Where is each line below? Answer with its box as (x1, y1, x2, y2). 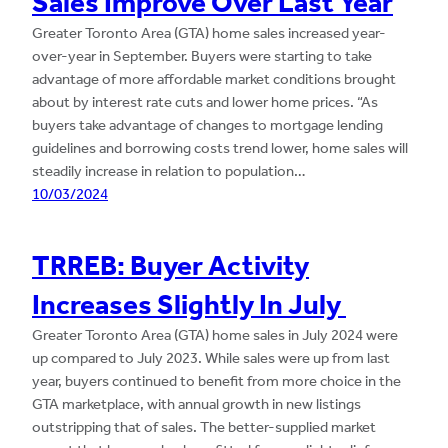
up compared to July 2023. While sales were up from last (32, 349, 390, 368)
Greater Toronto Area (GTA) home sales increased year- (32, 24, 386, 43)
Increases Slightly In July (32, 288, 346, 322)
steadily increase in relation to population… (32, 162, 306, 181)
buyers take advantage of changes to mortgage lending (32, 116, 383, 135)
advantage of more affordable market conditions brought (32, 70, 396, 89)
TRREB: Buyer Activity (32, 249, 309, 283)
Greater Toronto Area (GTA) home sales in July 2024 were (32, 326, 398, 345)
